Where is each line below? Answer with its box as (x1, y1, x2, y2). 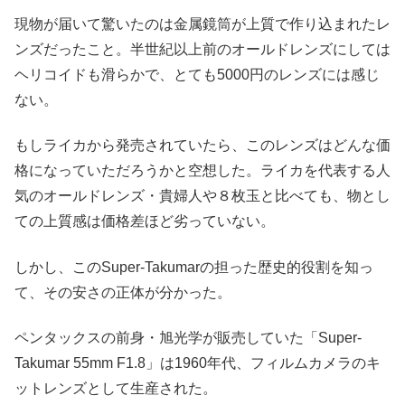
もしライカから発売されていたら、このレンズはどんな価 (14, 137, 391, 154)
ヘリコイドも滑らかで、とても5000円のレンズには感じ (14, 66, 380, 82)
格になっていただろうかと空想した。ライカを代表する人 (14, 163, 391, 179)
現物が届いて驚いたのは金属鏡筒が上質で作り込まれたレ (14, 15, 391, 32)
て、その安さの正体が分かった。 (14, 284, 231, 300)
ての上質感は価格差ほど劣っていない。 (14, 213, 275, 230)
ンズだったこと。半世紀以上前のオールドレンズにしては (14, 41, 391, 57)
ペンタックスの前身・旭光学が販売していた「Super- (14, 330, 362, 346)
